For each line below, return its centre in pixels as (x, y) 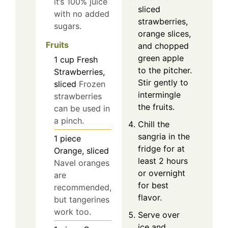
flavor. (150, 198)
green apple (161, 58)
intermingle (159, 95)
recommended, (83, 188)
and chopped (163, 46)
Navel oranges (82, 163)
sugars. (68, 26)
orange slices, (164, 34)
